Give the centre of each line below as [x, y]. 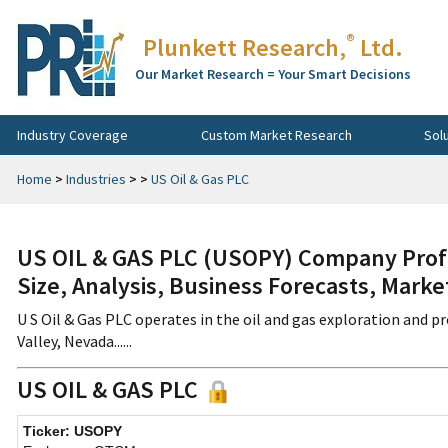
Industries [96, 179]
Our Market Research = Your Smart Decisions [273, 74]
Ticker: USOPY [72, 431]
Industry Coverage [72, 134]
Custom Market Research [276, 134]
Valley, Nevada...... [74, 341]
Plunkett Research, [244, 47]
